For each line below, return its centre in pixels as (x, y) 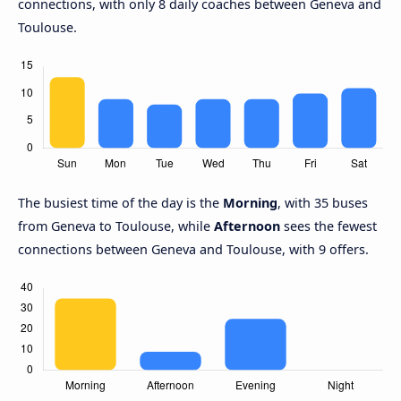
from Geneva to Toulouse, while (116, 226)
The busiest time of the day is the (120, 202)
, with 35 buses (323, 202)
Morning (250, 202)
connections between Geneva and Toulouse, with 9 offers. (193, 249)
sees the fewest (328, 226)
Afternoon (247, 226)
